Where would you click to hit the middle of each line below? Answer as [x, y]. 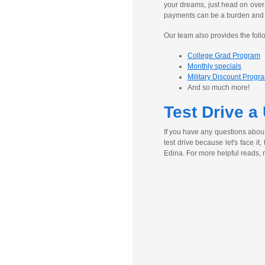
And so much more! [218, 88]
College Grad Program [224, 56]
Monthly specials [214, 66]
